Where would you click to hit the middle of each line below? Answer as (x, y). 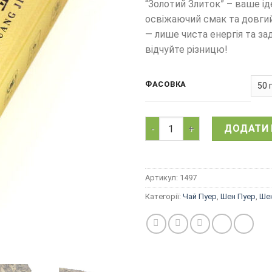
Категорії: (164, 196)
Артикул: (162, 177)
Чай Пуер (200, 196)
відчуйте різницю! (186, 50)
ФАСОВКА (166, 84)
